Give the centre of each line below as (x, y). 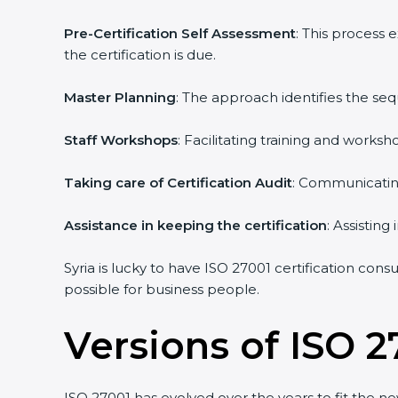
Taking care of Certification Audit (171, 183)
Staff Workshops (114, 140)
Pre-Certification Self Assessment (173, 33)
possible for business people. (155, 289)
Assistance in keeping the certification (189, 225)
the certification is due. (133, 55)
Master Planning (113, 97)
